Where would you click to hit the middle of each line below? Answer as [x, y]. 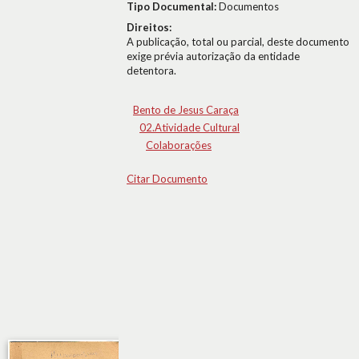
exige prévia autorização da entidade [213, 56]
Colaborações [179, 145]
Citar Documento [167, 179]
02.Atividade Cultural [190, 127]
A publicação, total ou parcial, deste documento [238, 42]
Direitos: [149, 27]
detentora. [151, 71]
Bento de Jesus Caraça [186, 110]
